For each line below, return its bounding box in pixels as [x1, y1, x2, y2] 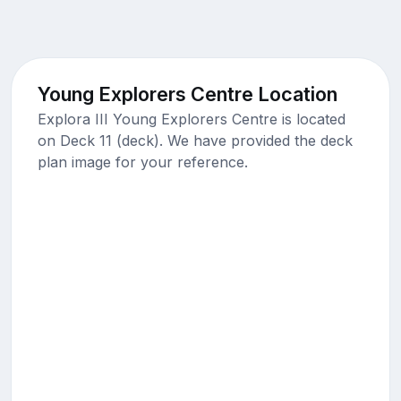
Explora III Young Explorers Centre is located [37, 109, 346, 128]
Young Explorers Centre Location [37, 81, 337, 106]
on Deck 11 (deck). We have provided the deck [37, 131, 353, 149]
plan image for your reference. [37, 152, 248, 171]
